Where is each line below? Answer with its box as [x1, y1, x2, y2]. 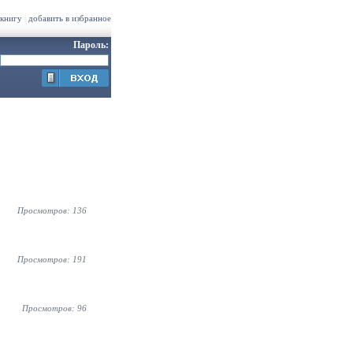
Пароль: [73, 39, 109, 50]
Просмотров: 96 [22, 303, 87, 313]
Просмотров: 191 [17, 255, 87, 264]
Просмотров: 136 [17, 206, 87, 215]
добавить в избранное [28, 13, 111, 23]
